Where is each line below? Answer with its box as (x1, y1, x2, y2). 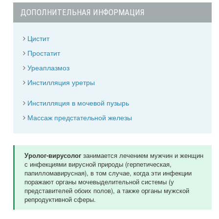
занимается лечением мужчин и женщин (81, 151, 203, 160)
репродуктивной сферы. (24, 195, 96, 204)
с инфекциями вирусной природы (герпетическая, (24, 159, 172, 169)
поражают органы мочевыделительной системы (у (24, 177, 174, 187)
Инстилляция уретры (27, 77, 95, 88)
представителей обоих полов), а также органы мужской (24, 186, 189, 196)
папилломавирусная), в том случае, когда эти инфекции (24, 168, 192, 178)
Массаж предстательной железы (27, 111, 132, 122)
